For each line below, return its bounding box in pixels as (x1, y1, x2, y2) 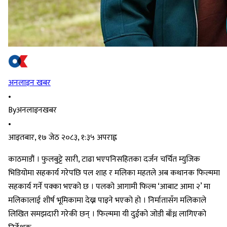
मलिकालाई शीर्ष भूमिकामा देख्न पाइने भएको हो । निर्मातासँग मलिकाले (8, 194, 206, 208)
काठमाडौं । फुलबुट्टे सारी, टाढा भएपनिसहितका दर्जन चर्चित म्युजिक (8, 153, 200, 167)
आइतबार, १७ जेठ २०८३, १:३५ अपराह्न (8, 131, 117, 145)
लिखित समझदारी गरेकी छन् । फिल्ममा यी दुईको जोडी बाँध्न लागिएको (8, 207, 206, 221)
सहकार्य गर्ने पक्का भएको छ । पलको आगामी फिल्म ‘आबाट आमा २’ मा (8, 180, 210, 194)
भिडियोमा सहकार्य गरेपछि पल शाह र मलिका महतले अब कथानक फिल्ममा (8, 166, 220, 180)
